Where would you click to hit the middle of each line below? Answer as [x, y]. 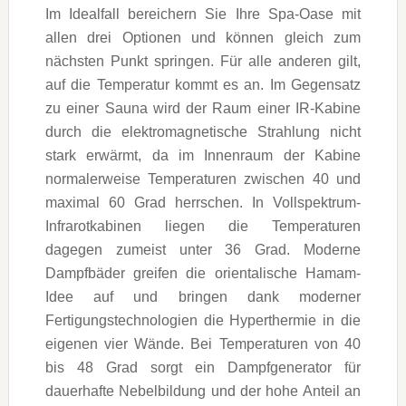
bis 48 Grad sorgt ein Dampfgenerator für [203, 367]
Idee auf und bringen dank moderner [203, 296]
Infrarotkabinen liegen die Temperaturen [203, 226]
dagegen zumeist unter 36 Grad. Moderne [203, 249]
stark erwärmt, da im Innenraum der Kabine [203, 155]
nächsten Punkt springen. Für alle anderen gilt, [203, 61]
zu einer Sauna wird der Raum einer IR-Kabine [203, 108]
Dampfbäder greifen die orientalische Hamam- [203, 273]
